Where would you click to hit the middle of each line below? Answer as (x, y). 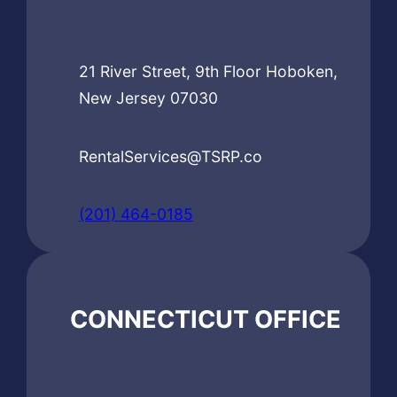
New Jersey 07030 (148, 98)
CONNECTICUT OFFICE (206, 320)
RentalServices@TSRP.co (170, 156)
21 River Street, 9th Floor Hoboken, (210, 72)
